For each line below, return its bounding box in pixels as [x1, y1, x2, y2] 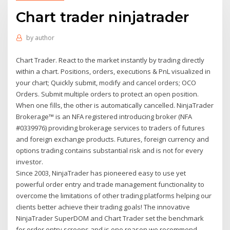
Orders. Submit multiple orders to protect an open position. [16, 89, 199, 99]
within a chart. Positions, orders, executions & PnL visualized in [16, 66, 211, 76]
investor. [16, 157, 44, 166]
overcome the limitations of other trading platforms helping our [16, 190, 212, 200]
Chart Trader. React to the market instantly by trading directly [16, 55, 205, 65]
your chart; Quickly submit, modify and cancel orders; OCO [16, 78, 197, 87]
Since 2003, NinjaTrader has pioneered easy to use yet [16, 168, 186, 178]
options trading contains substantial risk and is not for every [16, 145, 204, 155]
